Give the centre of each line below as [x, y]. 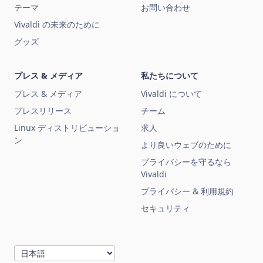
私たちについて [170, 76]
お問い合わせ [166, 8]
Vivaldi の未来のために [57, 25]
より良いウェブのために [186, 145]
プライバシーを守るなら [186, 162]
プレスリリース [43, 111]
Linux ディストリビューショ [67, 128]
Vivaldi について [171, 94]
